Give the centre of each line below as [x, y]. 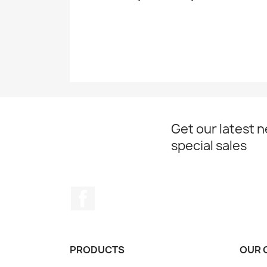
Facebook [117, 192]
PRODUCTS [97, 249]
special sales [209, 145]
